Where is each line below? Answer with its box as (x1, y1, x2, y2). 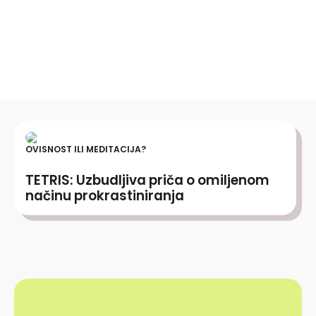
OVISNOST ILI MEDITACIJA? (25, 143, 146, 155)
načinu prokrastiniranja (25, 186, 184, 205)
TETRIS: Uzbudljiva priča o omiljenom (25, 171, 269, 190)
